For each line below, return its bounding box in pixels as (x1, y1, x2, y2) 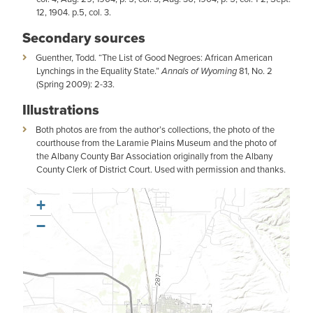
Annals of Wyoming (161, 64, 237, 78)
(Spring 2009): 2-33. (36, 78, 115, 91)
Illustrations (22, 99, 99, 120)
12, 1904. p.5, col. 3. (36, 6, 111, 19)
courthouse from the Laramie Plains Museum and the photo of (36, 136, 277, 150)
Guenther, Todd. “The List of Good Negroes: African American (36, 51, 272, 64)
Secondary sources (22, 27, 145, 48)
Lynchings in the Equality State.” (36, 64, 161, 78)
